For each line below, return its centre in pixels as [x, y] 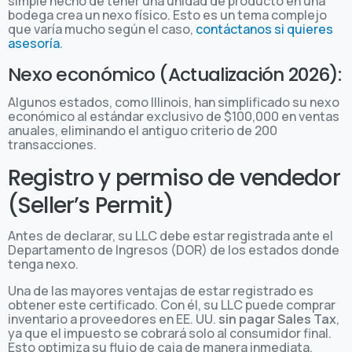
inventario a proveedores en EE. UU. [113, 319]
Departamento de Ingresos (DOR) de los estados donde [174, 249]
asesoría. [35, 43]
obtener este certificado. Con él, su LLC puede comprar [172, 304]
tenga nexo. [43, 264]
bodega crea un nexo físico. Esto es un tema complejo [167, 15]
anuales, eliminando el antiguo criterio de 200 [143, 130]
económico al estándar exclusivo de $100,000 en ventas [174, 116]
